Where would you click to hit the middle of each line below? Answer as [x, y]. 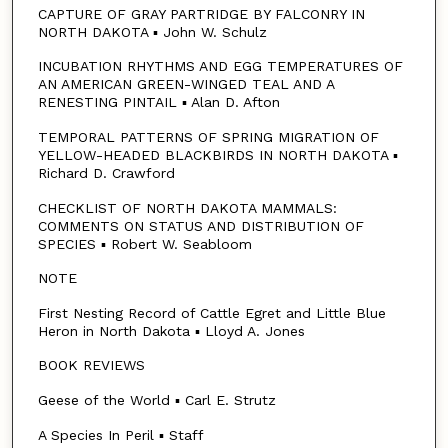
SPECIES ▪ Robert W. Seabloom [144, 243]
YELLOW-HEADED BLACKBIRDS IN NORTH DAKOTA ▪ [217, 154]
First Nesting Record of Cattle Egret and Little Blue [211, 312]
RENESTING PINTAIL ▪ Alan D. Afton [158, 102]
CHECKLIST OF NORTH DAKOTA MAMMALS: [187, 207]
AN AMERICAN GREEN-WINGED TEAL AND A [185, 84]
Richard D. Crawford [106, 172]
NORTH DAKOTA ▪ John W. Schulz [152, 31]
